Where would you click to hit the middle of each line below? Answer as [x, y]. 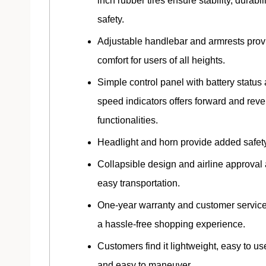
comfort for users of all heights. [161, 60]
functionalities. [128, 120]
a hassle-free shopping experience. [171, 224]
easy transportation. [139, 183]
